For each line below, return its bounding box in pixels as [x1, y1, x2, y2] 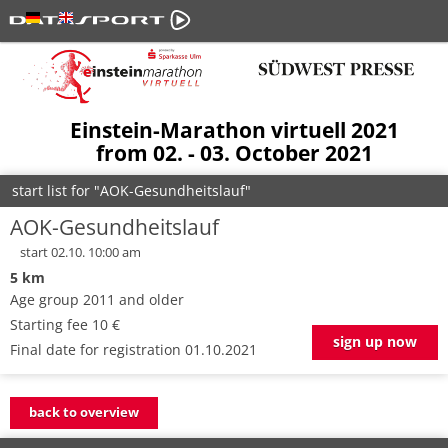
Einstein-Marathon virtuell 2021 [69, 116, 399, 145]
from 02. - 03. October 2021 [95, 139, 373, 168]
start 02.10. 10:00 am [20, 244, 141, 262]
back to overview [28, 403, 139, 421]
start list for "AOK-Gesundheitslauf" [12, 181, 251, 201]
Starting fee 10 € [10, 315, 120, 335]
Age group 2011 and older [10, 290, 184, 310]
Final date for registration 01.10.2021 [10, 340, 257, 360]
